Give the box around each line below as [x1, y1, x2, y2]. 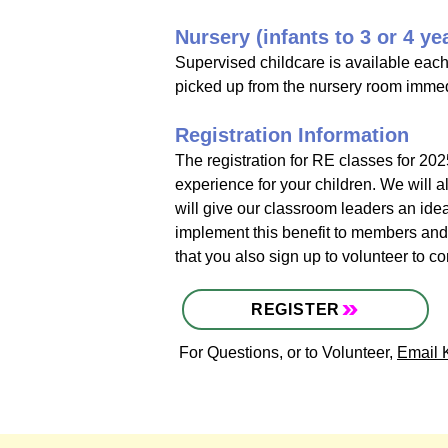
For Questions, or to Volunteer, [179, 344, 397, 361]
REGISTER [250, 300, 341, 318]
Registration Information [175, 124, 409, 146]
